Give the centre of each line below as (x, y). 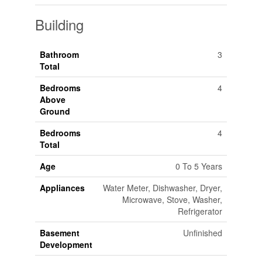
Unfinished (202, 233)
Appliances (62, 188)
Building (59, 25)
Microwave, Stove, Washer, (172, 200)
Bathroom (59, 55)
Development (66, 245)
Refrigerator (200, 211)
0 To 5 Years (199, 166)
